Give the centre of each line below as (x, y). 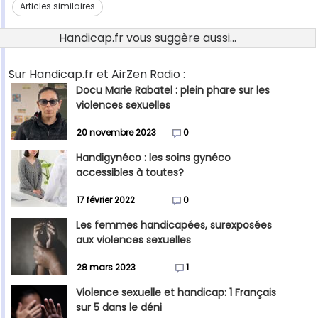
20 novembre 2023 (116, 133)
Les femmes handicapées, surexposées (174, 225)
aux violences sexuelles (133, 240)
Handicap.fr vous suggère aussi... (148, 38)
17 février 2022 (106, 200)
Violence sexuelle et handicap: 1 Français (176, 293)
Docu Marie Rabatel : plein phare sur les (173, 91)
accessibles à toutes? (130, 173)
